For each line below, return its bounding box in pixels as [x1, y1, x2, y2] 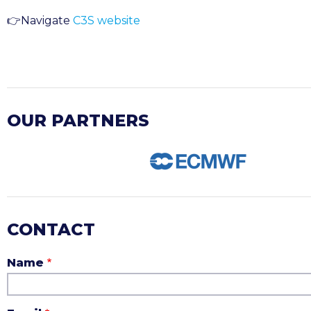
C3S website [73, 14, 140, 28]
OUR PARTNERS [7, 110, 149, 131]
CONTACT [7, 219, 95, 240]
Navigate [21, 14, 73, 28]
